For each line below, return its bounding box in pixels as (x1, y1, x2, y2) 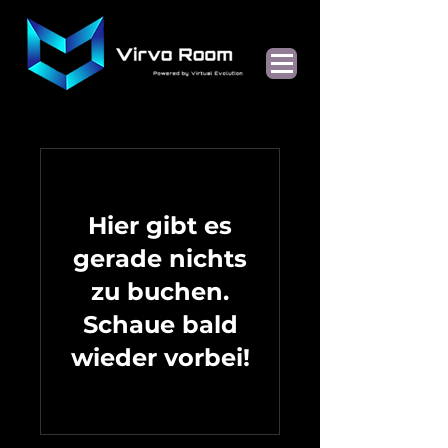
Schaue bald (82, 310, 238, 339)
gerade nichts (73, 244, 247, 273)
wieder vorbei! (70, 343, 250, 372)
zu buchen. (91, 277, 229, 306)
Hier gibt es (88, 211, 232, 240)
